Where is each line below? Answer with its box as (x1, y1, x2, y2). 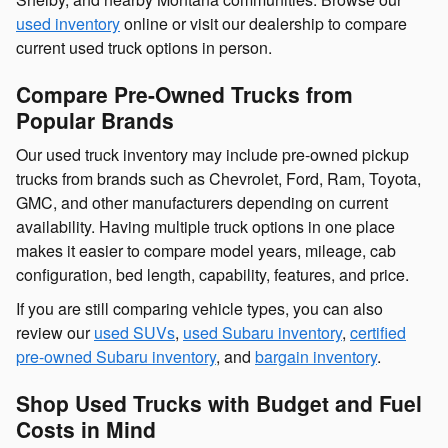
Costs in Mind (16, 414, 156, 445)
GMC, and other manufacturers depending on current (16, 191, 388, 215)
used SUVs (94, 321, 175, 345)
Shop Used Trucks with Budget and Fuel (16, 388, 422, 419)
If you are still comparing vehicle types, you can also (16, 297, 383, 321)
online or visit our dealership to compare (120, 11, 407, 35)
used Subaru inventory (183, 321, 342, 345)
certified (350, 321, 406, 345)
